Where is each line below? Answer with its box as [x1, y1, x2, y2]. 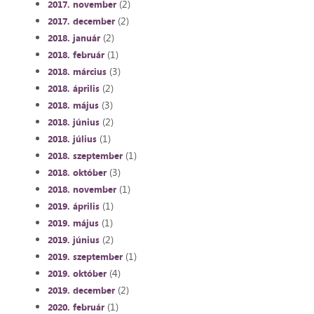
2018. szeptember [47, 149, 123, 162]
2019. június [47, 233, 100, 246]
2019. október [47, 266, 107, 280]
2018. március [47, 64, 107, 78]
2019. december [47, 283, 115, 296]
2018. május [47, 98, 99, 111]
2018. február [47, 48, 104, 61]
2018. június [47, 115, 100, 128]
